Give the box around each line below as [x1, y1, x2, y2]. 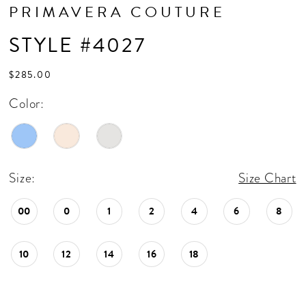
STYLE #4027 [9, 30, 146, 61]
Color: [9, 94, 44, 113]
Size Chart [238, 169, 296, 188]
